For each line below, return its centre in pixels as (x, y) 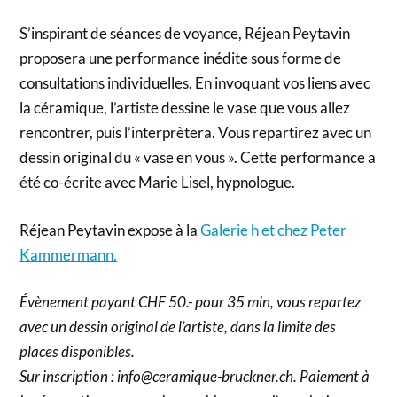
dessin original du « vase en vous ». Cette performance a (198, 158)
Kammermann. (69, 254)
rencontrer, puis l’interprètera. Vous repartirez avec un (196, 133)
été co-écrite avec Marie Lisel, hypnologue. (158, 183)
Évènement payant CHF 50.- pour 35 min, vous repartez (191, 302)
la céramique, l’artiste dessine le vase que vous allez (185, 108)
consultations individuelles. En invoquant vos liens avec (195, 83)
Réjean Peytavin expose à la (110, 230)
